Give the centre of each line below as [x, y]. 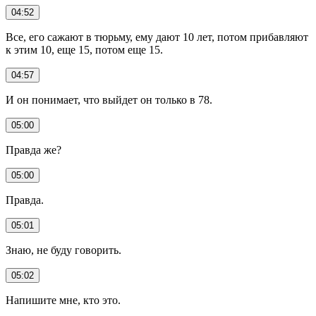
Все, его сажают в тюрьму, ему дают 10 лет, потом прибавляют [157, 37]
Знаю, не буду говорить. [63, 250]
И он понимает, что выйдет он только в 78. [109, 99]
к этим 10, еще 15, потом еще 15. [84, 49]
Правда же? [34, 150]
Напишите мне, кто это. [63, 300]
